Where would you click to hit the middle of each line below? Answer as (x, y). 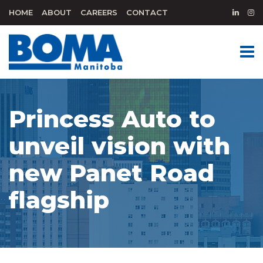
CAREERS (99, 12)
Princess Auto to (112, 119)
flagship (59, 200)
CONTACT (147, 12)
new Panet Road (112, 173)
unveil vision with (119, 146)
